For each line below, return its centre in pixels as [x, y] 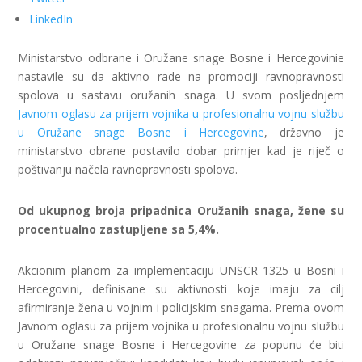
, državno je [304, 132]
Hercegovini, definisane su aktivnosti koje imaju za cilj [181, 289]
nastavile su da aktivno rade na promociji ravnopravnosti [181, 76]
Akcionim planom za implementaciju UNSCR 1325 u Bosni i [181, 270]
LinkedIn [51, 19]
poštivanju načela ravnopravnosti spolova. [128, 169]
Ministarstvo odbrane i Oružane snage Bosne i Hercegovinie [181, 58]
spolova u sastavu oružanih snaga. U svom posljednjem [181, 95]
